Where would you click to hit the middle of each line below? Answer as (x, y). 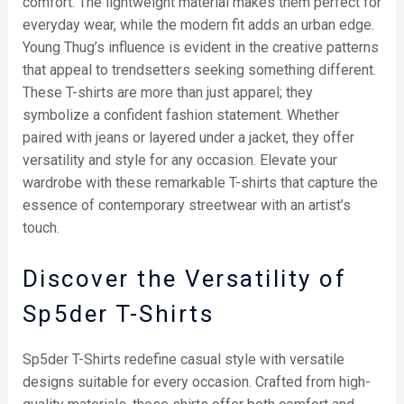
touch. (41, 227)
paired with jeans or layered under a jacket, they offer (188, 137)
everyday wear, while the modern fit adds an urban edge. (198, 24)
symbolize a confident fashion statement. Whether (180, 115)
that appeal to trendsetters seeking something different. (199, 69)
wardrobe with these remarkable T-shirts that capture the (200, 182)
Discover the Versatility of (184, 279)
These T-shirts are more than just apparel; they (167, 92)
